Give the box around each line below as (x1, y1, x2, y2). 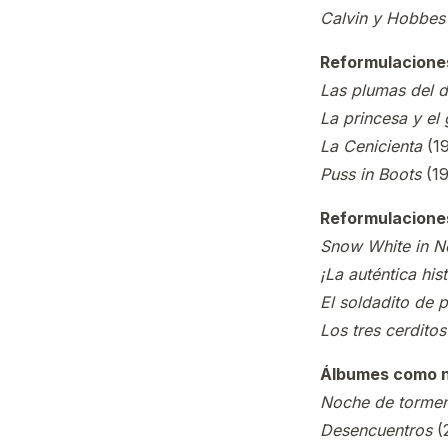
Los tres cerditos (320, 320, 446, 340)
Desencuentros (320, 420, 432, 440)
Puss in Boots (320, 164, 421, 184)
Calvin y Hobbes (320, 8, 445, 28)
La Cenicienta (320, 136, 422, 156)
